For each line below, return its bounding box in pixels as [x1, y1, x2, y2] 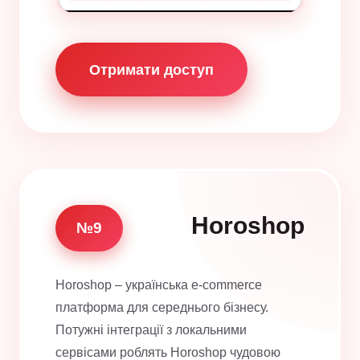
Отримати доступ [89, 61, 214, 79]
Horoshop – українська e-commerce [55, 278, 262, 292]
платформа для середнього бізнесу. [55, 301, 268, 315]
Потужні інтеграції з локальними [55, 323, 247, 337]
